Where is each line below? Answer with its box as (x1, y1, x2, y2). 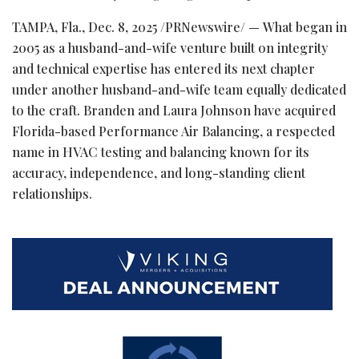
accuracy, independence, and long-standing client (12, 163, 305, 181)
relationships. (12, 184, 92, 202)
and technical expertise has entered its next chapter (12, 59, 315, 77)
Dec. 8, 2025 (88, 18, 157, 35)
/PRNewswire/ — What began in (157, 18, 347, 35)
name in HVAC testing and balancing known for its (12, 143, 309, 160)
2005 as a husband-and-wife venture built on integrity (12, 38, 328, 56)
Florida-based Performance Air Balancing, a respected (12, 122, 335, 139)
